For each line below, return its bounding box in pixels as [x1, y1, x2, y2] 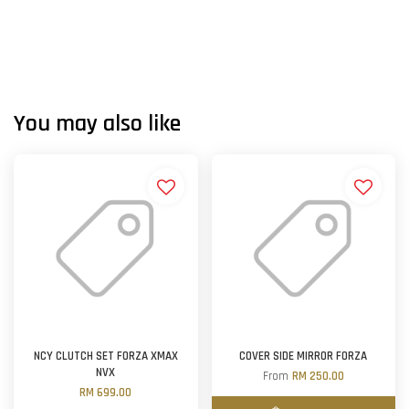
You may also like [14, 109, 181, 139]
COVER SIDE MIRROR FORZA [239, 349, 368, 364]
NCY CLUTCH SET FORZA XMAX [33, 349, 178, 364]
